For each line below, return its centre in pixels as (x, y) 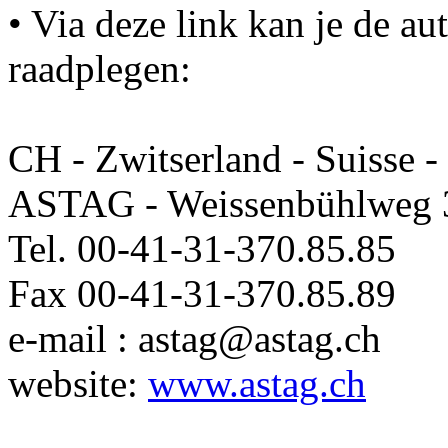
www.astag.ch (257, 383)
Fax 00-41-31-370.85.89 (202, 293)
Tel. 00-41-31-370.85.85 (202, 248)
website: (78, 383)
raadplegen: (99, 68)
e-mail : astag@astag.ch (194, 338)
